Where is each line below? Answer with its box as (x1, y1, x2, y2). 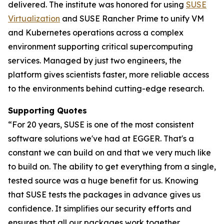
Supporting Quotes (8, 105, 87, 115)
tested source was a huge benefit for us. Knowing (8, 175, 198, 185)
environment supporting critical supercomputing (8, 41, 193, 51)
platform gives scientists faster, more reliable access (8, 69, 209, 79)
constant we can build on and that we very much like (8, 147, 211, 157)
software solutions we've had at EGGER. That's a (8, 133, 194, 143)
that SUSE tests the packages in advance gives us (8, 189, 200, 199)
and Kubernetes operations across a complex (8, 27, 183, 37)
